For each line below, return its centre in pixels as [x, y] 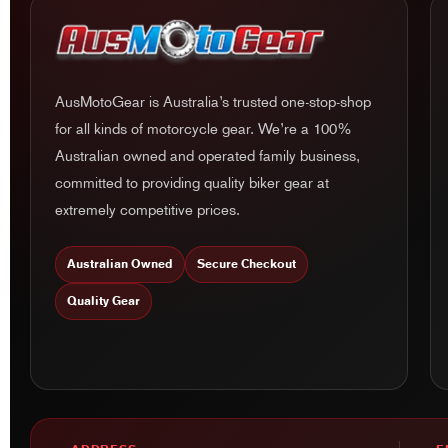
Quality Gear [104, 301]
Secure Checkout [247, 264]
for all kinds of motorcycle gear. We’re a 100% [204, 129]
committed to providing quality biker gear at [192, 183]
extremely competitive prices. [148, 210]
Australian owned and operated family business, [208, 156]
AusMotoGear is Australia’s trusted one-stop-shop [213, 102]
